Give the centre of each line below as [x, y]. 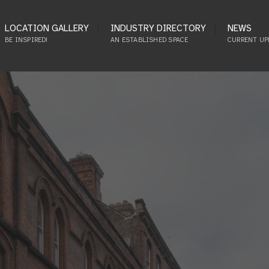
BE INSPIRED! [26, 40]
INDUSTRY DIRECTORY [158, 28]
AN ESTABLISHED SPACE [150, 40]
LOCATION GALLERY [47, 28]
